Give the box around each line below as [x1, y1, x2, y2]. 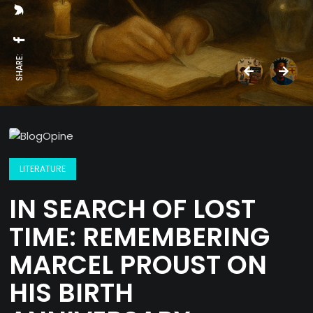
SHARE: [13, 54, 25, 81]
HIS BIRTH [9, 275, 134, 312]
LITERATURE [20, 163, 66, 175]
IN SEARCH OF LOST [9, 191, 256, 228]
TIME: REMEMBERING [9, 219, 270, 256]
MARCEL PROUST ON [9, 247, 268, 284]
